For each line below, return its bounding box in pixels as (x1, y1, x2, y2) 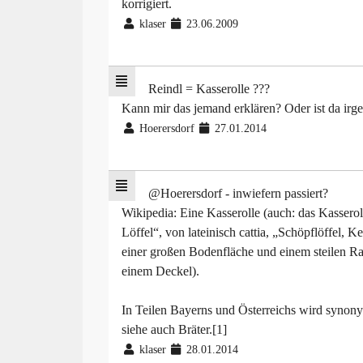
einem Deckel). (122, 264, 199, 279)
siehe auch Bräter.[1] (122, 322, 227, 337)
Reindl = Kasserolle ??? (147, 82, 270, 96)
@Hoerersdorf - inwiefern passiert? (147, 186, 328, 201)
